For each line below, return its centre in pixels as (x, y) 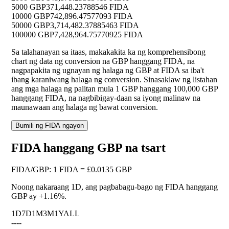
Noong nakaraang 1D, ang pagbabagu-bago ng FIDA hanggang (114, 187)
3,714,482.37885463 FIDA (95, 26)
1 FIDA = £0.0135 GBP (93, 170)
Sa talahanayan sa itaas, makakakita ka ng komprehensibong (108, 52)
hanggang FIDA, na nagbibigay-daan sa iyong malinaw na (106, 98)
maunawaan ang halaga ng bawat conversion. (85, 107)
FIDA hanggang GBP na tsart (88, 148)
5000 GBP (29, 7)
